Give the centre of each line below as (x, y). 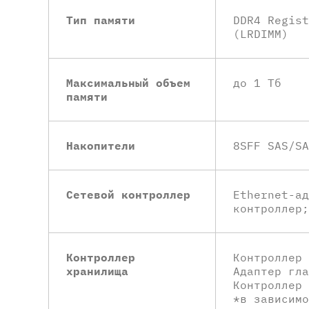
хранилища (97, 271)
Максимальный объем (128, 83)
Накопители (101, 146)
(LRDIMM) (261, 34)
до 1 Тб (257, 83)
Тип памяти (101, 20)
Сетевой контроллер (128, 195)
